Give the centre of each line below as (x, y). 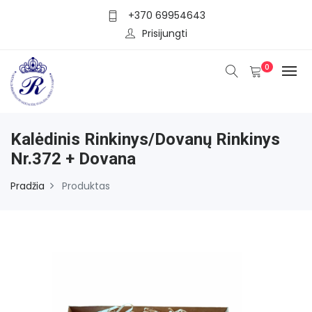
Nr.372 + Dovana (73, 158)
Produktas (85, 186)
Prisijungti (164, 33)
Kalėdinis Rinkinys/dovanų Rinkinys (145, 139)
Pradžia (28, 186)
